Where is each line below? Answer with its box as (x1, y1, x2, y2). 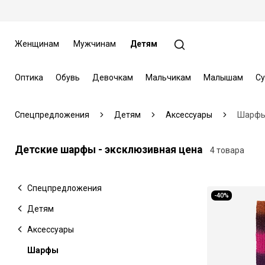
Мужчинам (73, 39, 116, 49)
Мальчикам (145, 72, 191, 82)
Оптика (14, 72, 43, 82)
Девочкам (92, 72, 133, 82)
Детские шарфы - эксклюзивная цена (14, 143, 202, 156)
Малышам (203, 72, 243, 82)
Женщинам (14, 39, 59, 49)
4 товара (210, 145, 244, 155)
